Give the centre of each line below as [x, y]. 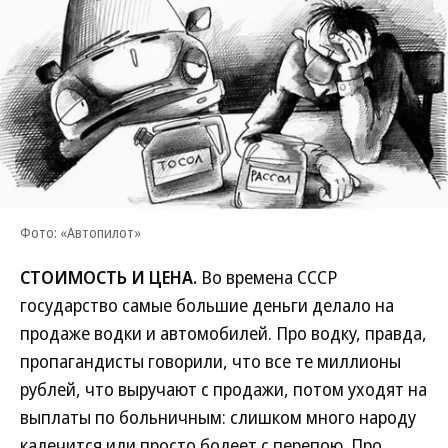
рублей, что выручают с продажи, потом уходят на [223, 389]
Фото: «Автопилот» [80, 232]
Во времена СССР [267, 277]
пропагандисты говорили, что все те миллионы [210, 361]
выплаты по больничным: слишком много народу [218, 417]
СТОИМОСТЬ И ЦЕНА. [108, 277]
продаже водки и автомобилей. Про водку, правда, [223, 333]
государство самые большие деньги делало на [207, 305]
